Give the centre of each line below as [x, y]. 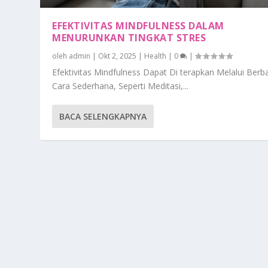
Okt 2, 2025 [118, 56]
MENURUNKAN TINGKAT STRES [129, 38]
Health [156, 56]
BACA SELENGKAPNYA [103, 117]
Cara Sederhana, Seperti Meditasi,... [121, 86]
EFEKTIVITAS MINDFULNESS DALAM [138, 26]
